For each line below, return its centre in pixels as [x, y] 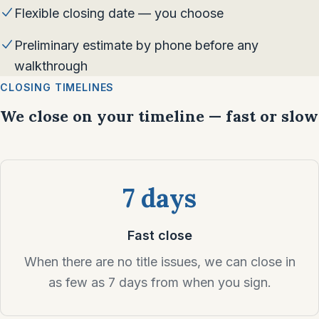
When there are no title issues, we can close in [159, 262]
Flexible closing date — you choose [119, 13]
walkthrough [51, 66]
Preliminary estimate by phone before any [136, 45]
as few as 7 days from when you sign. [159, 282]
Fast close [159, 235]
